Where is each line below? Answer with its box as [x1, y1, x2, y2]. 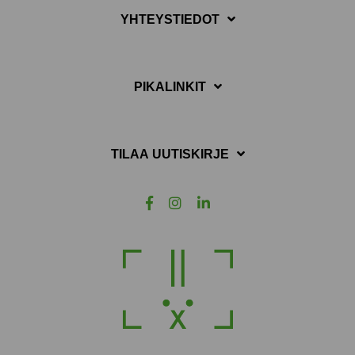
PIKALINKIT [133, 79, 206, 94]
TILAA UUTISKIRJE [110, 147, 229, 161]
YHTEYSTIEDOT [120, 12, 219, 26]
